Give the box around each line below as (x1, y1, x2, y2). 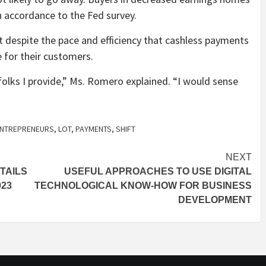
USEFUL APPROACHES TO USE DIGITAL (64, 166, 252, 177)
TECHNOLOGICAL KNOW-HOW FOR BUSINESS (34, 180, 252, 191)
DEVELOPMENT (178, 195, 252, 205)
